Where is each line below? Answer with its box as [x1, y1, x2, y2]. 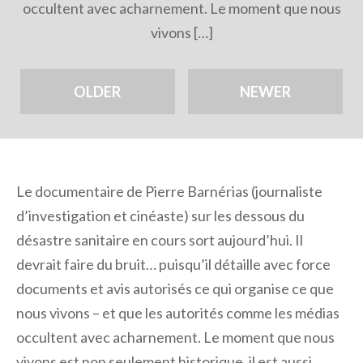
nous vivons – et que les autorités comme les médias [16, 304, 340, 322]
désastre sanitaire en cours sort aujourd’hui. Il [16, 231, 303, 249]
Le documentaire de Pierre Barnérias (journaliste [16, 182, 322, 200]
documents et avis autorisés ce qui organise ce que [16, 280, 334, 297]
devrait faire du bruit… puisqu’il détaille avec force [16, 255, 331, 273]
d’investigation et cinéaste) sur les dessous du [16, 207, 305, 224]
